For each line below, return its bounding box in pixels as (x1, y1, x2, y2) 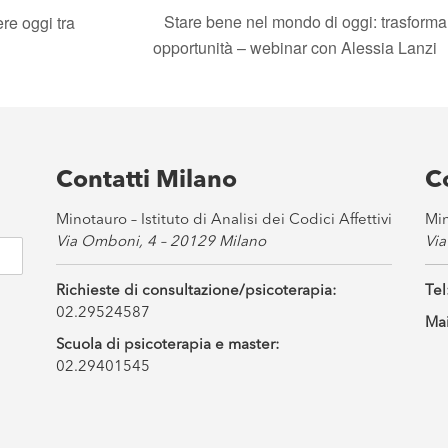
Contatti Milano (55, 169, 237, 194)
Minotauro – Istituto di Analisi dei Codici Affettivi (55, 213, 392, 229)
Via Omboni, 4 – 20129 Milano (55, 235, 266, 251)
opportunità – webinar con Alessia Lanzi (153, 36, 442, 60)
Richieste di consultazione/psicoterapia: (55, 284, 337, 300)
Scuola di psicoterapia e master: (55, 338, 280, 354)
